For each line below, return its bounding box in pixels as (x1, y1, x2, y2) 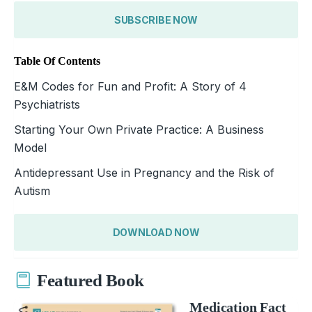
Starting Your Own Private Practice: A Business (14, 122, 264, 136)
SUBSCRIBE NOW (114, 13, 198, 26)
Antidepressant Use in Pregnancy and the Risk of (14, 165, 274, 180)
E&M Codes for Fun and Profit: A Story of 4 (14, 79, 247, 93)
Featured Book (37, 271, 144, 290)
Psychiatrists (14, 97, 80, 111)
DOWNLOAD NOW (112, 226, 200, 238)
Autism (14, 183, 50, 198)
